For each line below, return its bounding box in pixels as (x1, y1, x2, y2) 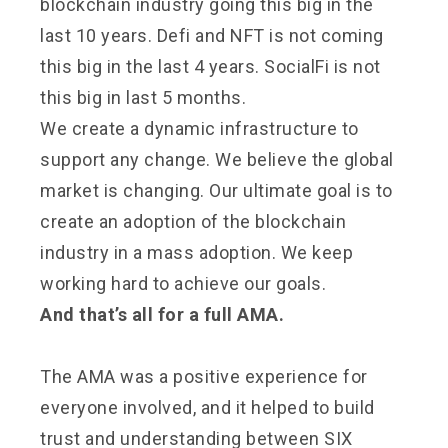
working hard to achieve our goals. (40, 272, 326, 294)
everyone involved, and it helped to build (40, 396, 375, 418)
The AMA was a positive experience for (40, 365, 368, 387)
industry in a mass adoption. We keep (40, 241, 353, 263)
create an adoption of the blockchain (40, 210, 346, 232)
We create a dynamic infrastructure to (40, 117, 359, 139)
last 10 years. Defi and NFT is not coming (40, 24, 384, 46)
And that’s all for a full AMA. (40, 303, 284, 325)
